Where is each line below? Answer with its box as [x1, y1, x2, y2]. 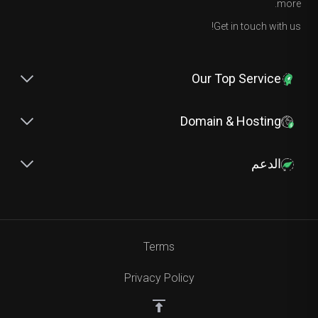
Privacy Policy [124, 271, 194, 285]
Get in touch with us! [214, 21, 301, 32]
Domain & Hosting [180, 114, 281, 128]
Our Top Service [192, 71, 281, 86]
